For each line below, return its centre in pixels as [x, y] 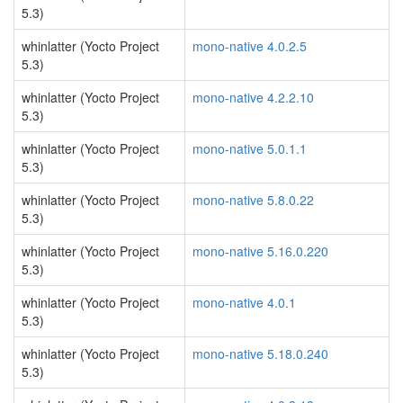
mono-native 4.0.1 [244, 302]
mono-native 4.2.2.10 [253, 97]
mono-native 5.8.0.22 [253, 200]
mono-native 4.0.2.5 [250, 46]
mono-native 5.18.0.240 [260, 354]
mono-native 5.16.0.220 [260, 251]
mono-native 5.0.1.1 [250, 148]
